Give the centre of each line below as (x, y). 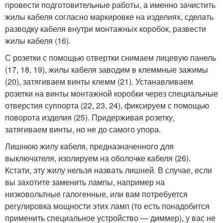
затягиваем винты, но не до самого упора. (83, 129)
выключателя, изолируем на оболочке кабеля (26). (98, 158)
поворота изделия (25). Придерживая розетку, (90, 117)
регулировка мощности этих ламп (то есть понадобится (107, 206)
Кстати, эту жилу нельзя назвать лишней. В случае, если (109, 170)
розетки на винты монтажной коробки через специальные (111, 94)
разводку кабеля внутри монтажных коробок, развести (106, 29)
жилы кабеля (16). (38, 41)
